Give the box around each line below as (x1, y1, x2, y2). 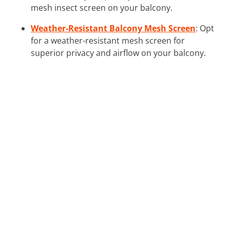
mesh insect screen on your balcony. (31, 2, 172, 13)
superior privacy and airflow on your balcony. (31, 47, 206, 59)
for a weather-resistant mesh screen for (31, 34, 185, 46)
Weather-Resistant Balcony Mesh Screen (31, 22, 196, 34)
